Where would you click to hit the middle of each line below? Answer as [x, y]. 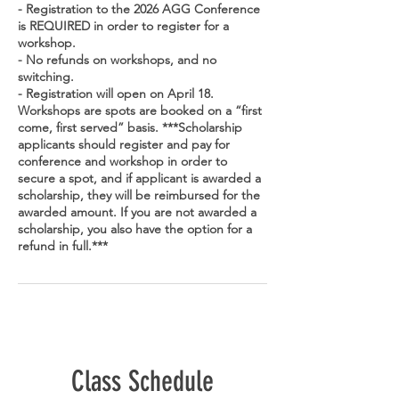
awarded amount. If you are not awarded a [137, 212]
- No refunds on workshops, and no [117, 60]
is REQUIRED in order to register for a [123, 26]
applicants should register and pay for [124, 144]
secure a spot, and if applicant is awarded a [139, 178]
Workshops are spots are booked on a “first [140, 110]
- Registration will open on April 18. [116, 94]
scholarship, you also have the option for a [135, 229]
